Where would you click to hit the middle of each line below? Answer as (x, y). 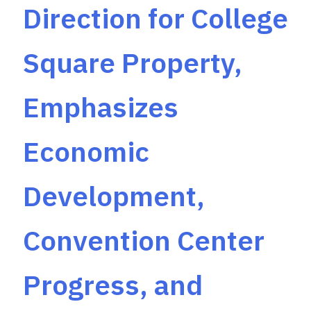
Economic (86, 151)
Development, (114, 196)
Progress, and (113, 285)
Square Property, (133, 62)
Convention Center (144, 240)
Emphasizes (101, 107)
